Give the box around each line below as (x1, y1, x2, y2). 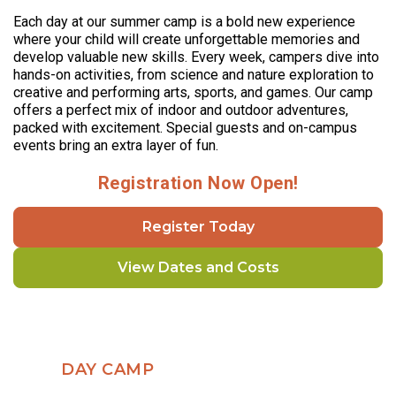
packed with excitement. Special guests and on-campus (13, 119, 357, 137)
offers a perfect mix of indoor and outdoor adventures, (13, 102, 348, 119)
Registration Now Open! (97, 172, 299, 194)
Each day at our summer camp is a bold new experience (13, 13, 355, 31)
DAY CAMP (61, 360, 154, 380)
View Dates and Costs (117, 259, 279, 277)
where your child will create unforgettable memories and (13, 31, 360, 49)
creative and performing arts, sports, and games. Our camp (13, 84, 373, 102)
